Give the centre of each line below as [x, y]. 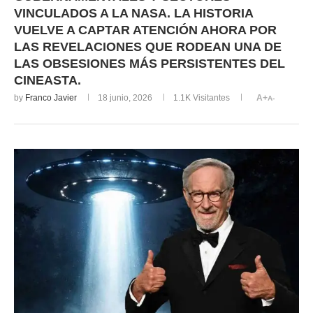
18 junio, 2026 [125, 98]
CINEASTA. [48, 81]
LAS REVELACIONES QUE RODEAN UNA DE [148, 47]
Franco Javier [51, 98]
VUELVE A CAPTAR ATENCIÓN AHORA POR [145, 30]
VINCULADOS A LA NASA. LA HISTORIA [133, 14]
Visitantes [210, 98]
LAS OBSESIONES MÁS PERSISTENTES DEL [150, 64]
